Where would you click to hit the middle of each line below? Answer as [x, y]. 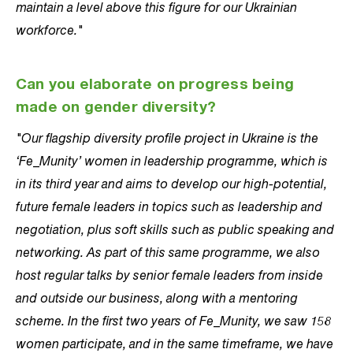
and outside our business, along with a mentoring [157, 298]
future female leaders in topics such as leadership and [169, 206]
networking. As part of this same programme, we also [168, 252]
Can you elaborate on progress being [155, 86]
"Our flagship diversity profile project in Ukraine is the [167, 138]
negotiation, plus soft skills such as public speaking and [175, 229]
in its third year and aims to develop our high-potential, [171, 184]
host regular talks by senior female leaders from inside [169, 275]
